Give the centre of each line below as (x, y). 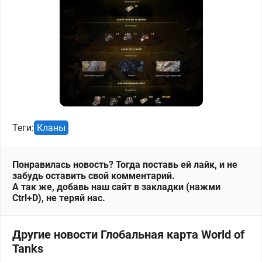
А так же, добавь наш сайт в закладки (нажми (116, 187)
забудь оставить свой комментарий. (94, 176)
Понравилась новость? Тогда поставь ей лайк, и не (125, 165)
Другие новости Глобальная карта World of (128, 235)
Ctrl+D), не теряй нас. (59, 198)
